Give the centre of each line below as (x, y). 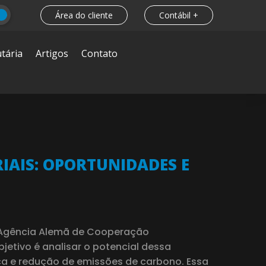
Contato (100, 54)
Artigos (52, 54)
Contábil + (179, 15)
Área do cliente (84, 15)
